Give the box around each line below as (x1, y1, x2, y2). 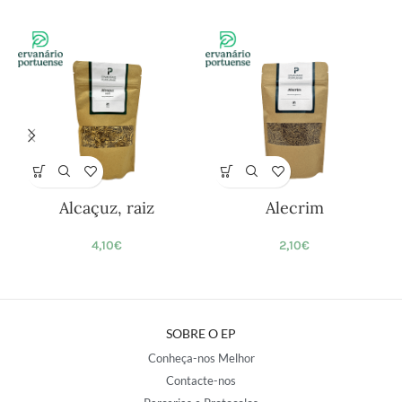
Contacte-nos (166, 372, 236, 388)
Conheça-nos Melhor (147, 350, 255, 365)
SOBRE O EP (166, 325, 236, 341)
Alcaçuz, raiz (59, 197, 155, 218)
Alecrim (265, 197, 324, 218)
